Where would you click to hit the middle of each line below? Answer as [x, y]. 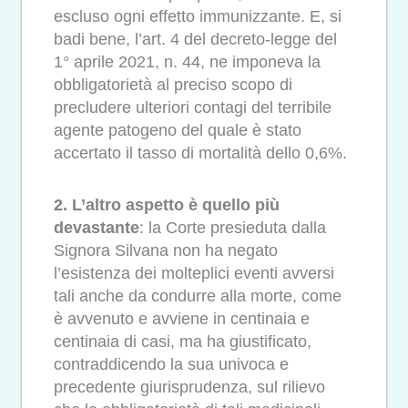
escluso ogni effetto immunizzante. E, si [198, 17]
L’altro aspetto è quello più [176, 204]
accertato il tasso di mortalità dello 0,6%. [200, 153]
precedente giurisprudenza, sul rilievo [189, 387]
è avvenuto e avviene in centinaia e [182, 318]
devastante [97, 227]
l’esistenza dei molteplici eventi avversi [194, 273]
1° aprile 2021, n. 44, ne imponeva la [187, 62]
